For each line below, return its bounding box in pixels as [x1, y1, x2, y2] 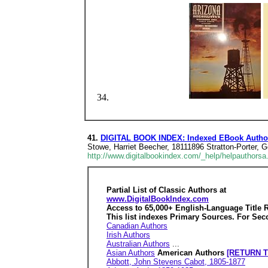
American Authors [157, 248, 227, 257]
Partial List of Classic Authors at [106, 185, 226, 194]
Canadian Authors [106, 221, 167, 230]
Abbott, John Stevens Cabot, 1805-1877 [106, 257, 245, 266]
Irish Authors [106, 230, 150, 239]
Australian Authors [106, 239, 170, 248]
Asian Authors [106, 248, 155, 257]
